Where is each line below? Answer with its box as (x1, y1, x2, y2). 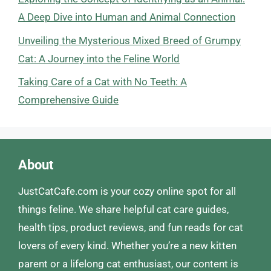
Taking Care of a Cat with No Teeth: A (18, 76, 187, 88)
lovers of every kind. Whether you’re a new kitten (18, 240, 237, 252)
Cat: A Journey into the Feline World (18, 52, 180, 65)
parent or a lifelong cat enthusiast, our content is (18, 258, 238, 270)
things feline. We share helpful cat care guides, (18, 203, 229, 215)
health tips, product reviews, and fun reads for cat (18, 221, 243, 233)
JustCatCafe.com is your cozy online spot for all (18, 185, 236, 197)
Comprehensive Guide (18, 94, 119, 106)
